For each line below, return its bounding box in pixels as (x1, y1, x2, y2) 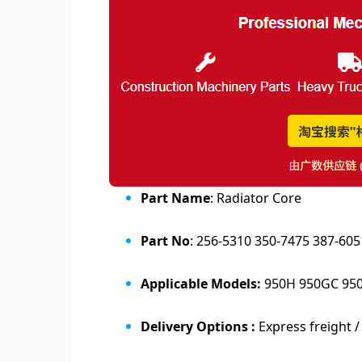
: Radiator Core (210, 189, 301, 207)
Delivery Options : (141, 318, 259, 335)
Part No (141, 232, 190, 250)
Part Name (141, 189, 210, 207)
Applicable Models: (141, 275, 261, 293)
